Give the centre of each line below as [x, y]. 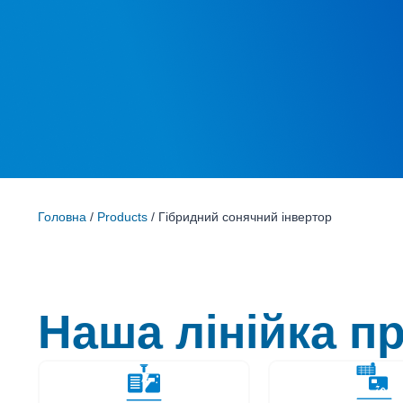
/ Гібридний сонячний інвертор [240, 216]
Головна [62, 216]
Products [122, 216]
